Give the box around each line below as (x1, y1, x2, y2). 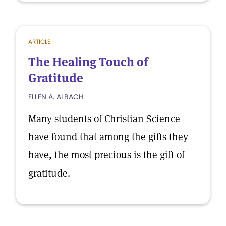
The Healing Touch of (28, 54, 148, 70)
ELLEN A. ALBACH (28, 92, 84, 102)
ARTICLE (28, 37, 50, 46)
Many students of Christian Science (28, 112, 180, 125)
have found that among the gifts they (28, 130, 188, 143)
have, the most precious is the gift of (28, 148, 185, 161)
